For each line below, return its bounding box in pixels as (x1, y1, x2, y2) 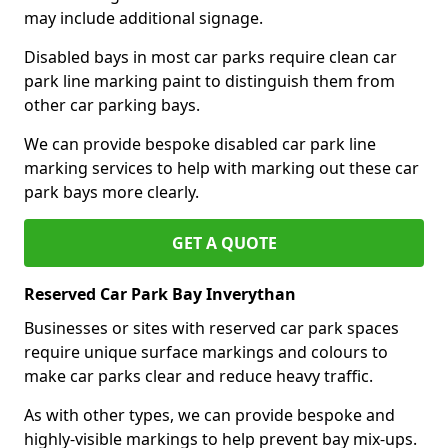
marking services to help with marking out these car (24, 156, 419, 179)
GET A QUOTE (171, 231, 277, 254)
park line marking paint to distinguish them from (24, 69, 395, 92)
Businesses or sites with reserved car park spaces (24, 316, 399, 339)
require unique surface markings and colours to (24, 340, 388, 363)
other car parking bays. (24, 93, 200, 116)
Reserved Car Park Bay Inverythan (24, 282, 296, 305)
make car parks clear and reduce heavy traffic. (24, 364, 373, 387)
